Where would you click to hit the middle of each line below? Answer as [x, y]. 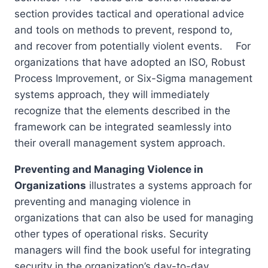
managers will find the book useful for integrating [133, 250]
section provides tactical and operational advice [129, 14]
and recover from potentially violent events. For [133, 46]
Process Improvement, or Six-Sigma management [133, 79]
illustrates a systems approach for [169, 186]
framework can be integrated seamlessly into [123, 127]
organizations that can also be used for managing [134, 218]
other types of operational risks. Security [111, 234]
